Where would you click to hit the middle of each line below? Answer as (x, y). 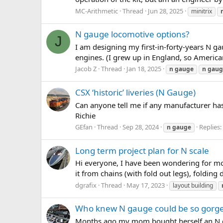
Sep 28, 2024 (141, 127)
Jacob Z (86, 69)
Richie (85, 115)
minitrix (202, 11)
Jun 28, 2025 (166, 11)
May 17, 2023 (146, 185)
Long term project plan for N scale (142, 150)
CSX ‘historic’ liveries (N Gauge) (135, 92)
